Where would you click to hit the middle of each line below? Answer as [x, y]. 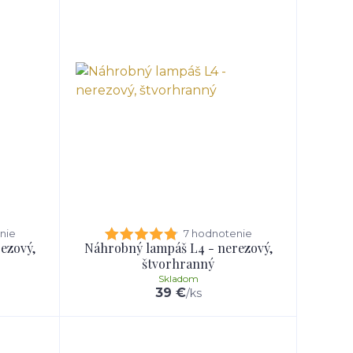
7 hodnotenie [217, 233]
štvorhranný [178, 264]
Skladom [178, 279]
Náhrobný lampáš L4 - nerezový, [178, 248]
